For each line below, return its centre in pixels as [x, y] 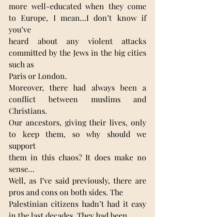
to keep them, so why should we [77, 134]
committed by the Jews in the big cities [77, 52]
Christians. [28, 110]
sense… [22, 169]
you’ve [20, 29]
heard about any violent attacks [77, 41]
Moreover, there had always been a [77, 87]
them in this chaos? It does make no [77, 157]
